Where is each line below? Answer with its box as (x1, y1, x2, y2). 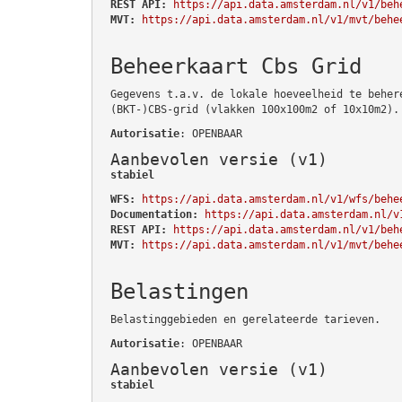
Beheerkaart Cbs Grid (110, 53, 362, 79)
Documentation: (110, 207, 198, 221)
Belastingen (110, 278, 249, 304)
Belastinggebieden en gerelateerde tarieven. (110, 312, 380, 326)
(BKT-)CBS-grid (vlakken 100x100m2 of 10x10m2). (110, 102, 399, 116)
